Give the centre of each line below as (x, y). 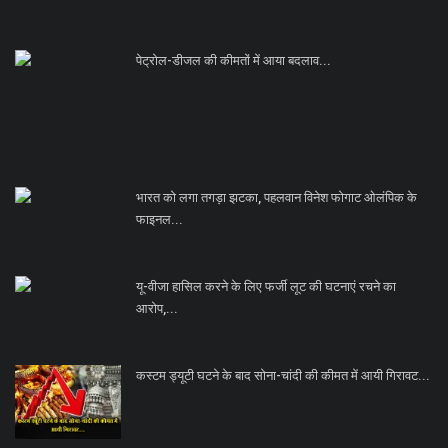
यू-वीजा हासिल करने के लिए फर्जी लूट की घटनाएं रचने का (266, 286)
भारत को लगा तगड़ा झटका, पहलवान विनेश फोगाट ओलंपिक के (276, 197)
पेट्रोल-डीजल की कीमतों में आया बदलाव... (233, 60)
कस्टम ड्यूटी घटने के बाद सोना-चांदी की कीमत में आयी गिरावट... (283, 375)
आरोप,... (157, 308)
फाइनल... (159, 219)
